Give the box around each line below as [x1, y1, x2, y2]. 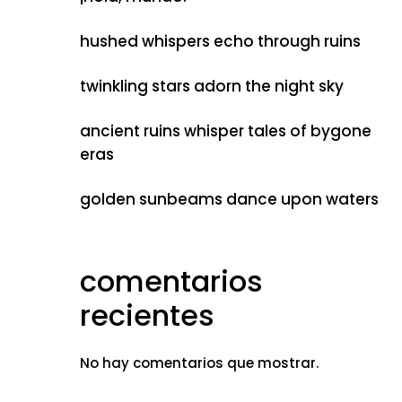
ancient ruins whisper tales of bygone [79, 120, 371, 142]
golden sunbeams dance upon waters [79, 188, 379, 210]
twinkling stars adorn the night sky [79, 75, 344, 97]
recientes [79, 295, 214, 336]
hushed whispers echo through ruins [79, 31, 361, 52]
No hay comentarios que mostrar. [79, 354, 319, 372]
